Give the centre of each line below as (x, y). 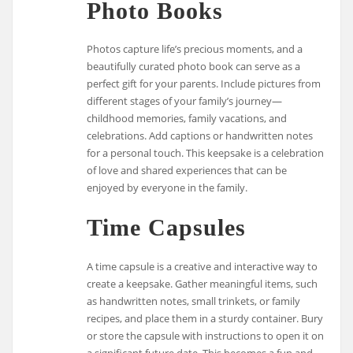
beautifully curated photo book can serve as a (194, 67)
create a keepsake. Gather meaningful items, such (203, 283)
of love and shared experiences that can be (187, 171)
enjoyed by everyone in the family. (167, 188)
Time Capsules (167, 228)
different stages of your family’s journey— (185, 101)
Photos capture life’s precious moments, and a (195, 49)
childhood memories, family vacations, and (187, 119)
